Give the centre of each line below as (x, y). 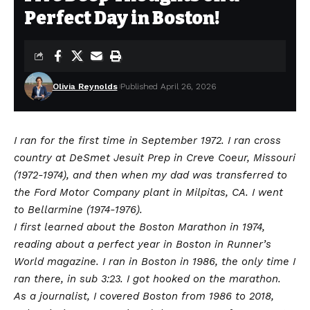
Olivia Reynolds (85, 86)
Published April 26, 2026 (168, 86)
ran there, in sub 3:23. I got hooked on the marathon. (147, 279)
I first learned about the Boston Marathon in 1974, (139, 227)
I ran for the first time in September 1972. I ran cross (147, 140)
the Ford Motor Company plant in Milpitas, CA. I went (148, 192)
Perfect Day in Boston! (122, 18)
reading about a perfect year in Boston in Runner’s (143, 244)
